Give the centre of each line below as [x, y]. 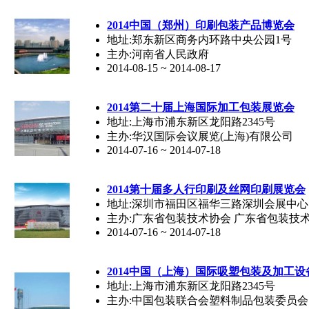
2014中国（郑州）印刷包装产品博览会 [201, 25]
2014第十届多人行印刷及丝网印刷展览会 [206, 189]
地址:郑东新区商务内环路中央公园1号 [199, 39]
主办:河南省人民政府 [158, 54]
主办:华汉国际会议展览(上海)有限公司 [200, 136]
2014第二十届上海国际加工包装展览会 [201, 107]
